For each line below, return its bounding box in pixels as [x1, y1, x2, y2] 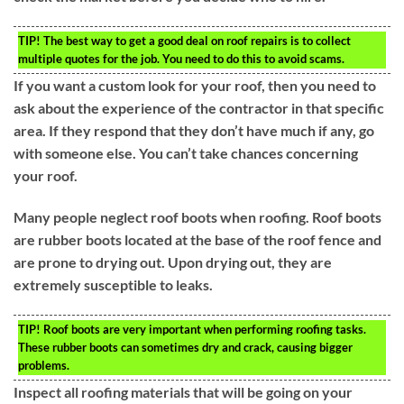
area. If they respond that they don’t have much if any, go [14, 122, 374, 140]
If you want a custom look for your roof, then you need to [14, 77, 376, 95]
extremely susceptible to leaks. [14, 275, 213, 293]
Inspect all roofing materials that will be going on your [14, 382, 353, 400]
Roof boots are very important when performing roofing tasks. [41, 321, 366, 336]
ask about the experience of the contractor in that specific [14, 99, 384, 117]
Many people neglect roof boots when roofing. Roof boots [14, 207, 381, 225]
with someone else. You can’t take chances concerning [14, 144, 358, 162]
